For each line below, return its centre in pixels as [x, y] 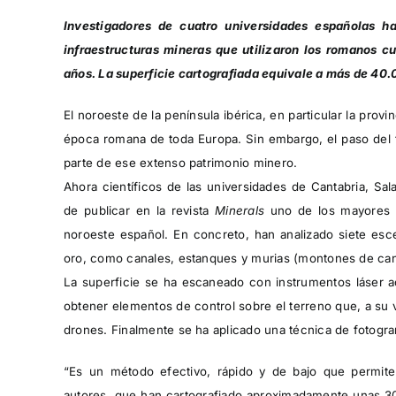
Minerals [240, 210]
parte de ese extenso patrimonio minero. [180, 162]
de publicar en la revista [139, 210]
